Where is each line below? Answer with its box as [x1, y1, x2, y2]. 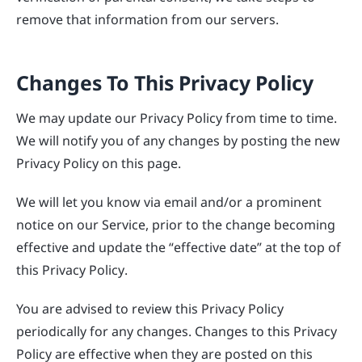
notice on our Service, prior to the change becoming [16, 213, 335, 235]
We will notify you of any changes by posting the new [16, 129, 340, 151]
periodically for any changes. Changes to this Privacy [16, 320, 337, 342]
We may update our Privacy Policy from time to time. [16, 107, 337, 128]
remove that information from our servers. [16, 8, 279, 30]
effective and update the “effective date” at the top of [16, 236, 341, 258]
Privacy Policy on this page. [16, 152, 181, 174]
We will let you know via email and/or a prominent [16, 191, 322, 213]
